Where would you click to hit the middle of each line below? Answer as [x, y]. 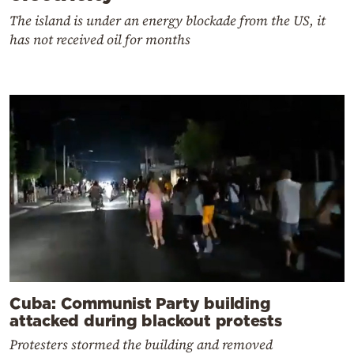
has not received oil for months [100, 39]
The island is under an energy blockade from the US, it [168, 20]
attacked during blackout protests [146, 320]
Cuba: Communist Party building [140, 303]
